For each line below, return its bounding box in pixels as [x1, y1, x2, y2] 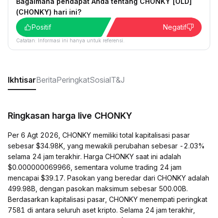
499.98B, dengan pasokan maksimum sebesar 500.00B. [8, 184, 188, 193]
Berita [36, 75, 56, 85]
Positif [32, 23, 51, 31]
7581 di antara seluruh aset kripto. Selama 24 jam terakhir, [8, 206, 195, 214]
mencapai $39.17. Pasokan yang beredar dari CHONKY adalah [8, 174, 209, 182]
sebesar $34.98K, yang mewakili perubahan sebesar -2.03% [8, 142, 205, 150]
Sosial [90, 75, 111, 85]
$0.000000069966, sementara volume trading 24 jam [8, 163, 182, 171]
